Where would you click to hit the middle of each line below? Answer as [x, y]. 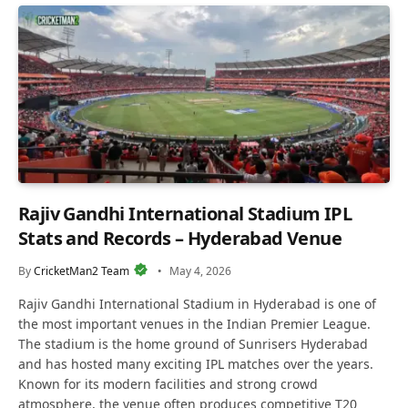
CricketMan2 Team [82, 270]
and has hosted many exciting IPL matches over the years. [196, 363]
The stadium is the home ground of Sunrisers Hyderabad [193, 343]
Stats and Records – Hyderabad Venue [180, 238]
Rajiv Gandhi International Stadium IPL [185, 213]
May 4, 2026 [200, 270]
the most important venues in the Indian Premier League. [194, 323]
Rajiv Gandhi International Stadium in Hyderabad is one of [197, 303]
